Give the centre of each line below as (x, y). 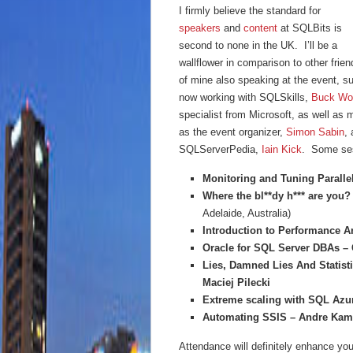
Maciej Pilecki (236, 282)
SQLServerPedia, (220, 149)
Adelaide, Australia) (247, 213)
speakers (200, 28)
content (260, 28)
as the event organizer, (232, 132)
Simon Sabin (315, 132)
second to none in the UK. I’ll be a (258, 45)
